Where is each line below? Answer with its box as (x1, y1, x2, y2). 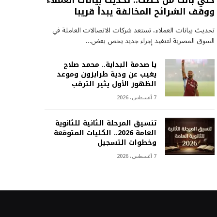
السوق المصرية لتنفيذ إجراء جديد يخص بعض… (85, 34, 215, 48)
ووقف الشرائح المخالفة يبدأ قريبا (74, 3, 215, 20)
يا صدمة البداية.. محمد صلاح (63, 58, 156, 72)
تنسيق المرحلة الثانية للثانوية (55, 117, 156, 130)
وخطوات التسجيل (97, 136, 156, 150)
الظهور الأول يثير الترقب (71, 77, 156, 91)
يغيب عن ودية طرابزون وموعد (56, 68, 156, 81)
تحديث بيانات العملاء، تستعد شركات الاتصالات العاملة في (52, 23, 215, 38)
